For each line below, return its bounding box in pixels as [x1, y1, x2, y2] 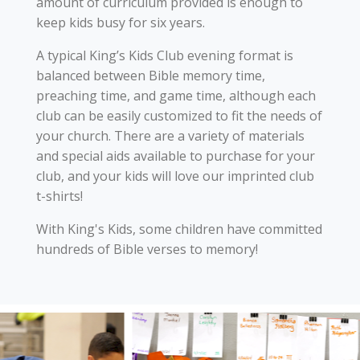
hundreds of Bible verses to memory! [36, 240, 258, 258]
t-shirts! [36, 187, 83, 205]
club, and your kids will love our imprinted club [36, 167, 314, 185]
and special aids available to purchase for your [36, 147, 315, 165]
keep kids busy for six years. [36, 14, 205, 31]
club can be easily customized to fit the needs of [36, 107, 322, 125]
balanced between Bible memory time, [36, 67, 265, 84]
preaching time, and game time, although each [36, 87, 316, 104]
